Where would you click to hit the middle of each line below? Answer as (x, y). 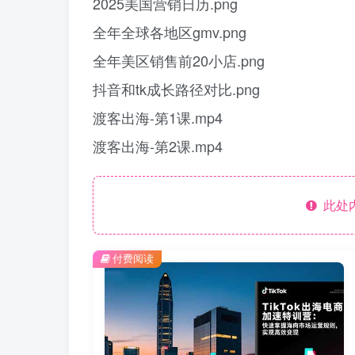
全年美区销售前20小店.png (179, 60)
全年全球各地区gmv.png (170, 32)
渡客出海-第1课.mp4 (158, 117)
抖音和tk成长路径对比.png (176, 89)
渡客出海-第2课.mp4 (158, 146)
